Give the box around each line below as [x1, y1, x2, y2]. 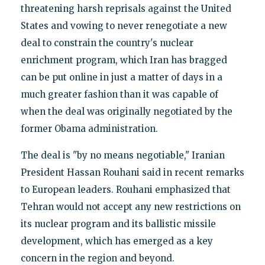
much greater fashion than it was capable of [20, 88, 218, 100]
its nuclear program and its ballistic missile [20, 218, 216, 230]
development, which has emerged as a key [20, 235, 213, 247]
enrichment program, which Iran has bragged [20, 54, 227, 66]
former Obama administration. [20, 122, 158, 134]
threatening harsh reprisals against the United [20, 2, 231, 14]
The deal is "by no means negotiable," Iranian [20, 149, 225, 161]
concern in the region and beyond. [20, 252, 174, 264]
